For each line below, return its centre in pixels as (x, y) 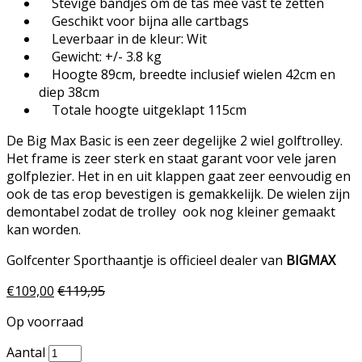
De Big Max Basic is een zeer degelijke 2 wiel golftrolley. (175, 140)
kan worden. (44, 229)
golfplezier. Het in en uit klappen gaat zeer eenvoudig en (179, 176)
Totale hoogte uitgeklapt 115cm (143, 109)
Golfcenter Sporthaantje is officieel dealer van (146, 260)
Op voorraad (45, 321)
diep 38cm (69, 92)
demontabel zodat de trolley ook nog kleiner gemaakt (171, 211)
